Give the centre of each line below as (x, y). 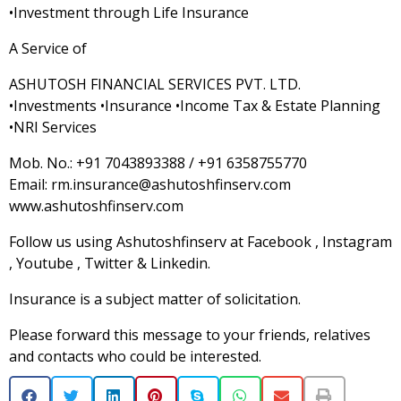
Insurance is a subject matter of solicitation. (155, 299)
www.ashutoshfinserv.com (96, 206)
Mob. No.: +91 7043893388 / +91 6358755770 (158, 163)
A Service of (48, 49)
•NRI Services (53, 128)
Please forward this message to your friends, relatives (190, 335)
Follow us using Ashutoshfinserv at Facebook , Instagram (200, 242)
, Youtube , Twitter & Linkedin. (110, 264)
